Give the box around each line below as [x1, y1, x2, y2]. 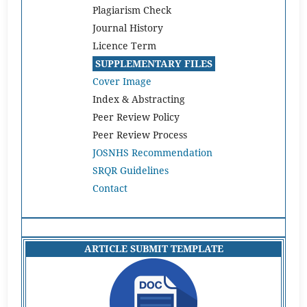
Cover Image [92, 74, 151, 88]
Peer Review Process [92, 127, 187, 141]
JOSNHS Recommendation [92, 145, 212, 159]
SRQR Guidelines [92, 163, 169, 177]
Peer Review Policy [92, 110, 180, 123]
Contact [92, 181, 127, 195]
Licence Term [92, 38, 156, 52]
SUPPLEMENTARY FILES [95, 56, 212, 70]
